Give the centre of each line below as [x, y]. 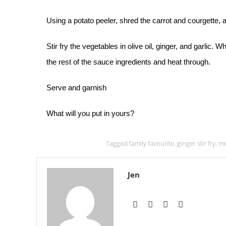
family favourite [151, 143]
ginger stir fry [196, 143]
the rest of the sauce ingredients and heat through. [129, 62]
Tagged [117, 143]
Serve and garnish [76, 88]
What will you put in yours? [91, 113]
